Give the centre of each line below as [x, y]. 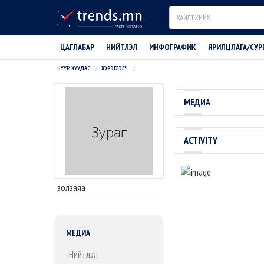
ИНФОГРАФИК [173, 47]
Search [181, 12]
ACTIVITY [201, 140]
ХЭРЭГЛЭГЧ [115, 68]
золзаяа [71, 187]
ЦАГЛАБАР [77, 47]
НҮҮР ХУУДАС [74, 68]
